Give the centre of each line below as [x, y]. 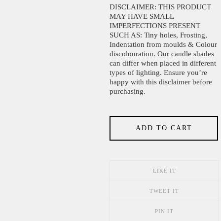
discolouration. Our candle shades [162, 54]
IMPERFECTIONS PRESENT [155, 25]
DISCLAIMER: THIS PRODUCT [160, 7]
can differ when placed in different [163, 63]
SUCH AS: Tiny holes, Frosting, [158, 35]
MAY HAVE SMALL [142, 16]
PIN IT [164, 211]
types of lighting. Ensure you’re [158, 72]
